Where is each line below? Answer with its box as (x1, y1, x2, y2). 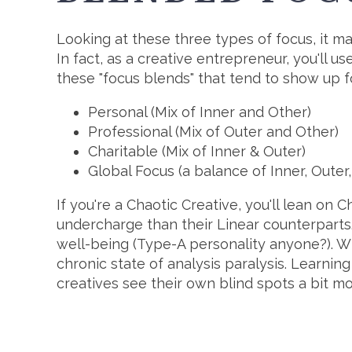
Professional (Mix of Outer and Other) (88, 123, 339, 141)
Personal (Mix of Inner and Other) (88, 104, 311, 121)
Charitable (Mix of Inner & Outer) (88, 143, 306, 160)
